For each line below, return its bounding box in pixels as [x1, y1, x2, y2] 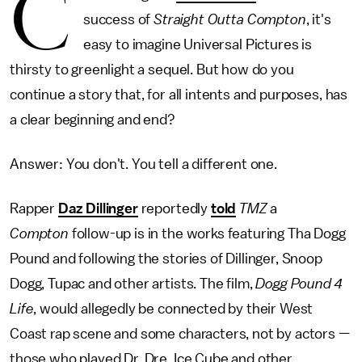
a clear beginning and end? [10, 112, 175, 127]
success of [82, 12, 154, 27]
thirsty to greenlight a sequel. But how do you [10, 62, 294, 77]
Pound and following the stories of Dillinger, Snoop [10, 251, 322, 266]
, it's [305, 12, 331, 27]
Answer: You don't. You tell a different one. [10, 157, 277, 171]
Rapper [10, 201, 58, 216]
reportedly [137, 201, 211, 216]
